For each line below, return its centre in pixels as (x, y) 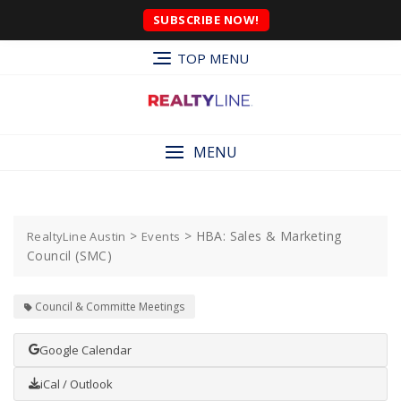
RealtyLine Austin (77, 236)
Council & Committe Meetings (110, 306)
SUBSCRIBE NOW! (206, 20)
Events (161, 236)
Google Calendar (85, 350)
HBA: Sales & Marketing (269, 235)
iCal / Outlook (77, 384)
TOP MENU (213, 59)
